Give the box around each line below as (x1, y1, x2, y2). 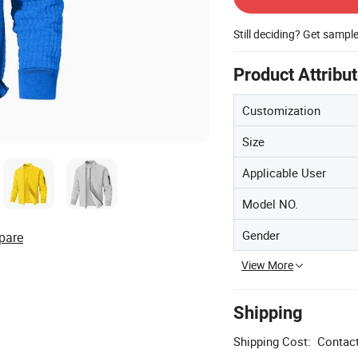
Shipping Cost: (233, 333, 311, 349)
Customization (242, 102, 320, 118)
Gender (242, 227, 280, 243)
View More (241, 257, 293, 272)
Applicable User (242, 165, 326, 181)
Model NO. (242, 196, 298, 212)
